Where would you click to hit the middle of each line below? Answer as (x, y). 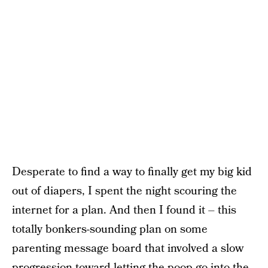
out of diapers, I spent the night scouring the (124, 191)
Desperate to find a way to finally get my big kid (132, 172)
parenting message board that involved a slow (128, 249)
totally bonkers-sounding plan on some (110, 230)
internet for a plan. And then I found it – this (124, 211)
